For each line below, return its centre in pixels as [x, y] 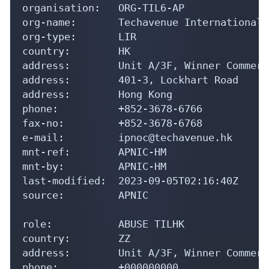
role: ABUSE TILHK [103, 224]
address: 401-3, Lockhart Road [130, 80]
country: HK [76, 51]
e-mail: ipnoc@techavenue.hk [127, 137]
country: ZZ [76, 238]
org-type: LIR [79, 36]
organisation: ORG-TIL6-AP [103, 8]
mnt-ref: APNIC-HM [94, 152]
